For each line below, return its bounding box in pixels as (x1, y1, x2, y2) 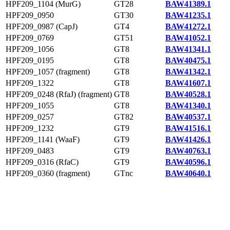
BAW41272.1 (165, 22, 211, 31)
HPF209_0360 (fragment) (6, 169, 90, 178)
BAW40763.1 (165, 146, 211, 155)
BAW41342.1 (165, 67, 211, 76)
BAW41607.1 (165, 79, 211, 87)
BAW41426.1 (165, 135, 211, 144)
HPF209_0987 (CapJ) (6, 22, 78, 31)
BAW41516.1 (165, 124, 211, 132)
